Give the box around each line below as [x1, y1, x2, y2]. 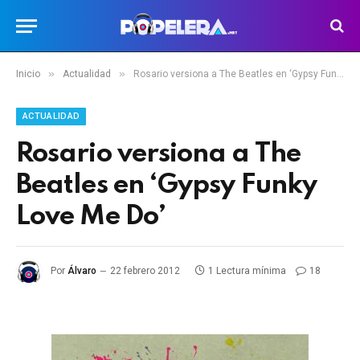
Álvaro [67, 265, 96, 277]
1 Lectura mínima [208, 265, 286, 277]
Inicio [16, 68, 40, 80]
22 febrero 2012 [110, 265, 180, 277]
